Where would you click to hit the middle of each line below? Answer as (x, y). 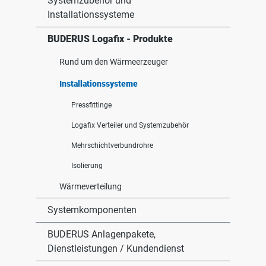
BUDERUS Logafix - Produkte (110, 39)
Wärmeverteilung (91, 186)
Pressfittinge (91, 105)
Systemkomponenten (92, 210)
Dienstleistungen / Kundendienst (116, 248)
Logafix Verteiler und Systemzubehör (130, 125)
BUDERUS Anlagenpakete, (102, 234)
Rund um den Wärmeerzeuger (114, 62)
